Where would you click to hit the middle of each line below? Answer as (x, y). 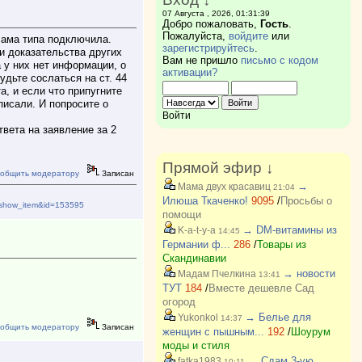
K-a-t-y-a (195, 230)
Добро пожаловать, (211, 24)
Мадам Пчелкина (215, 274)
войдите (248, 36)
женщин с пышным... (213, 332)
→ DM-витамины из (289, 230)
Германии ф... (196, 244)
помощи (181, 215)
